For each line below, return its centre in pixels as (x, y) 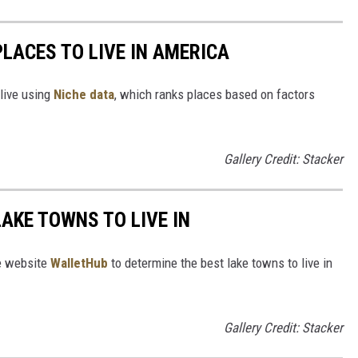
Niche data (84, 95)
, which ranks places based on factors (215, 95)
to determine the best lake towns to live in (220, 263)
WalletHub (79, 263)
